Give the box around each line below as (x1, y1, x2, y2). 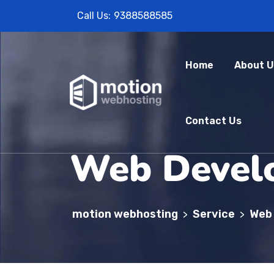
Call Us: (77, 10, 111, 21)
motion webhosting (72, 207, 178, 221)
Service (193, 207, 235, 221)
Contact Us (185, 115, 242, 127)
